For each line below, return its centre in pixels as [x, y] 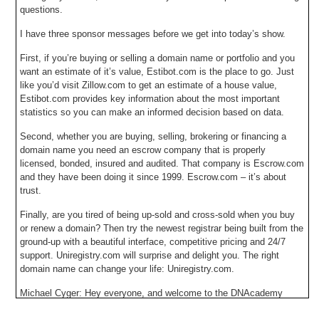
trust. [31, 190]
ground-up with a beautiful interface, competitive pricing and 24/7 [153, 242]
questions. [42, 10]
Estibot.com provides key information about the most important [150, 99]
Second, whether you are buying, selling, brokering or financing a [153, 136]
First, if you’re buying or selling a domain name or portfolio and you [158, 58]
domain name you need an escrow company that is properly [143, 150]
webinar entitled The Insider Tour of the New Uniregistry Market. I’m [159, 307]
